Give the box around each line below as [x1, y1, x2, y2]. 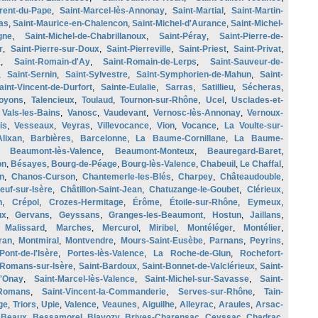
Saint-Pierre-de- [219, 31, 283, 41]
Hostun [212, 210, 241, 220]
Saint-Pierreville [106, 44, 171, 54]
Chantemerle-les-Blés [82, 172, 171, 182]
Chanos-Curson [11, 172, 75, 182]
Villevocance [97, 121, 150, 131]
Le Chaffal [240, 159, 281, 169]
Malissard [5, 223, 45, 233]
